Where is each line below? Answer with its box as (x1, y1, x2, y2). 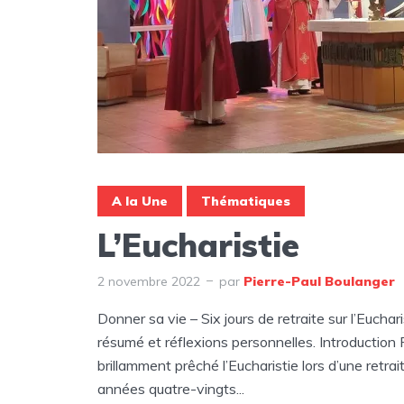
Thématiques (201, 193, 290, 209)
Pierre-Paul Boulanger (243, 272, 395, 289)
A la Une (112, 193, 168, 209)
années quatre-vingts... (97, 379, 244, 398)
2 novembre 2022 (97, 272, 200, 289)
